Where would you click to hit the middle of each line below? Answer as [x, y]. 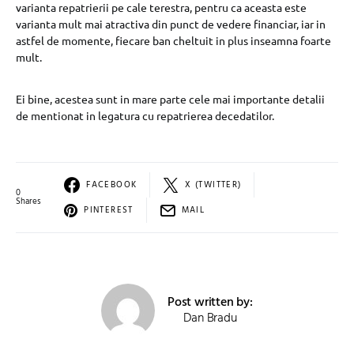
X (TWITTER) [213, 185]
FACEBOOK [112, 185]
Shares [28, 201]
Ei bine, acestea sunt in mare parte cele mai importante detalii [170, 99]
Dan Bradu [210, 318]
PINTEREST [109, 210]
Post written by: [210, 303]
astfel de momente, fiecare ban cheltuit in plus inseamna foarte [173, 40]
